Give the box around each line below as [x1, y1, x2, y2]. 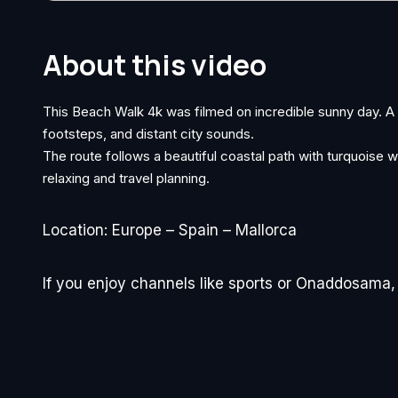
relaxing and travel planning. [43, 170, 210, 187]
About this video [43, 45, 267, 84]
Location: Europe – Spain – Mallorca [43, 221, 297, 239]
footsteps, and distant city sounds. [43, 125, 254, 142]
